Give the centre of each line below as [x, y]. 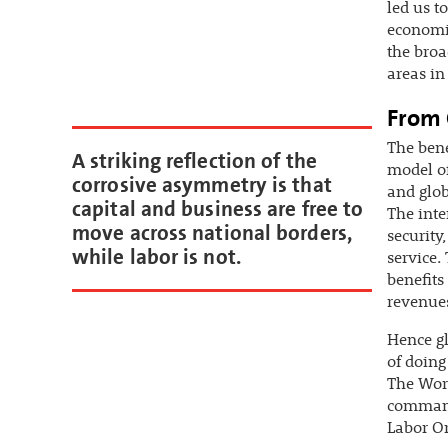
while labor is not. [156, 256]
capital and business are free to [218, 208]
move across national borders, [212, 232]
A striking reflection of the [194, 160]
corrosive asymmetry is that [202, 184]
